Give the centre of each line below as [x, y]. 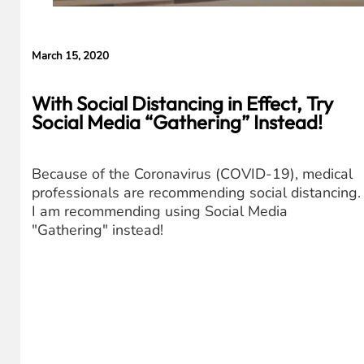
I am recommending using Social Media [159, 212]
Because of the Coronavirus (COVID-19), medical [192, 174]
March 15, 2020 [70, 56]
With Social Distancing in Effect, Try [182, 103]
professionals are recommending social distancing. [196, 193]
